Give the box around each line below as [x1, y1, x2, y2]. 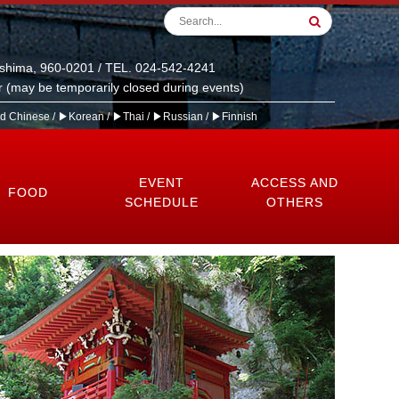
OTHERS [266, 195, 323, 209]
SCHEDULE [124, 195, 199, 209]
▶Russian [152, 110, 203, 123]
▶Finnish [211, 110, 257, 123]
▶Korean [58, 110, 104, 123]
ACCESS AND [251, 175, 338, 190]
